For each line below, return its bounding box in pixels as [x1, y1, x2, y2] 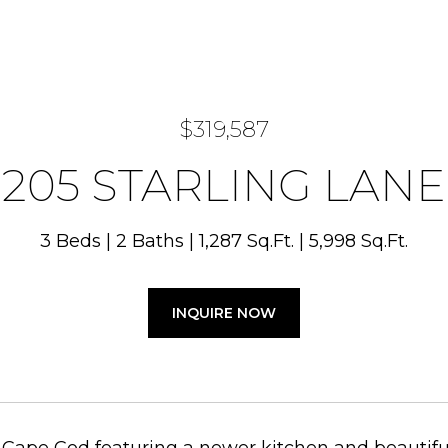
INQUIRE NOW [172, 304, 276, 322]
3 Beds [40, 230, 101, 252]
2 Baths [116, 230, 184, 252]
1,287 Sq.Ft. [199, 230, 294, 252]
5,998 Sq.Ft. [309, 230, 408, 252]
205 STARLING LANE [2, 158, 446, 212]
